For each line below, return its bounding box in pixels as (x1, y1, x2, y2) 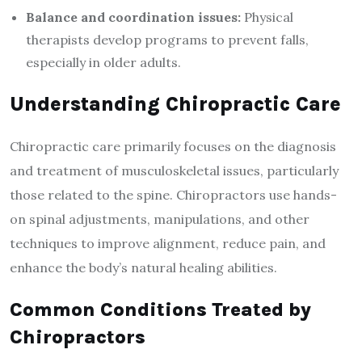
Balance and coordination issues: (26, 9, 241, 26)
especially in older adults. (26, 54, 181, 71)
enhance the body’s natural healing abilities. (10, 259, 277, 276)
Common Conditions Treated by (10, 298, 311, 322)
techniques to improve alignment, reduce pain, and (10, 235, 326, 252)
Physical (241, 9, 293, 26)
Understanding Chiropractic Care (10, 92, 341, 116)
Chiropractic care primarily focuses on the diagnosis (10, 138, 336, 155)
